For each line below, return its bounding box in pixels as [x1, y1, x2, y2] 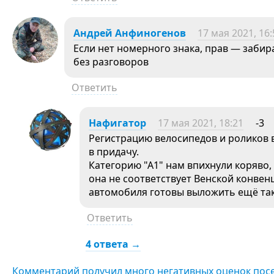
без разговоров [73, 55, 149, 68]
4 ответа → [86, 237, 141, 251]
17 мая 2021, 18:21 [158, 116, 243, 130]
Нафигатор [89, 116, 146, 130]
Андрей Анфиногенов [73, 26, 186, 40]
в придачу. [89, 145, 139, 158]
